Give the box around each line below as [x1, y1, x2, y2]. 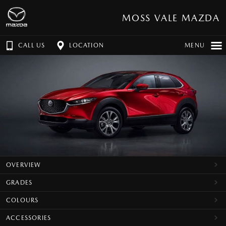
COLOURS [6, 197, 39, 204]
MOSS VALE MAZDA [122, 12, 220, 23]
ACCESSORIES [6, 214, 51, 221]
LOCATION [69, 42, 104, 49]
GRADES [6, 179, 33, 186]
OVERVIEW [6, 161, 41, 168]
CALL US [18, 42, 45, 49]
